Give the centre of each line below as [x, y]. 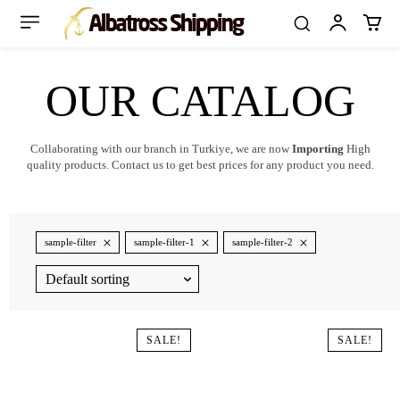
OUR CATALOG [200, 101]
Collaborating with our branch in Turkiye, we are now [161, 149]
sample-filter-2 [262, 242]
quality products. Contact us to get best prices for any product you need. [200, 165]
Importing [317, 149]
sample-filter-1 [164, 242]
